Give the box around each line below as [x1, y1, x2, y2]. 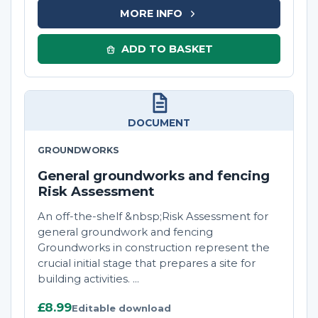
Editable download [72, 302, 171, 314]
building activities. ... [38, 273, 139, 286]
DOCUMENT [128, 117, 190, 129]
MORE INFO [119, 6, 182, 20]
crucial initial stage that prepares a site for [38, 257, 256, 270]
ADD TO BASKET [121, 42, 213, 55]
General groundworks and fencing [38, 168, 270, 185]
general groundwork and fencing [38, 226, 213, 239]
